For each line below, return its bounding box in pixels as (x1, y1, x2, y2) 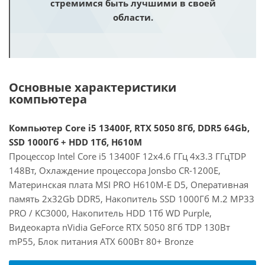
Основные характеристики (9, 79, 176, 95)
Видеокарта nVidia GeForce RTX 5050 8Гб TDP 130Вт (9, 221, 230, 233)
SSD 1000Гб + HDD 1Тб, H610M (9, 136, 142, 148)
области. (113, 11, 153, 23)
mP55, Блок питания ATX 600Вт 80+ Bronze (9, 235, 193, 247)
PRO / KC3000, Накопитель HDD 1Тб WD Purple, (9, 207, 212, 219)
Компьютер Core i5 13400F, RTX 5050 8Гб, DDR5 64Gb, (9, 122, 250, 134)
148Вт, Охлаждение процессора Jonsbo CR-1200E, (9, 164, 221, 176)
